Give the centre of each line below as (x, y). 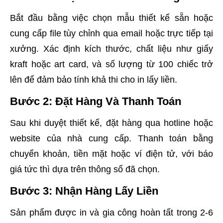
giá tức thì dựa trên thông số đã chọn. (85, 169)
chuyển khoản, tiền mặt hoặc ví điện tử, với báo (111, 154)
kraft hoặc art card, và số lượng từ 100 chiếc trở (111, 64)
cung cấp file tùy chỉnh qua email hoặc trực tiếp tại (111, 33)
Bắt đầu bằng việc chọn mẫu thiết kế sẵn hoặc (111, 18)
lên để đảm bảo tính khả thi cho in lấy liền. (94, 79)
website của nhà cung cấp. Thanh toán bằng (111, 138)
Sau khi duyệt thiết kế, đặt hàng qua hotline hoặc (111, 123)
